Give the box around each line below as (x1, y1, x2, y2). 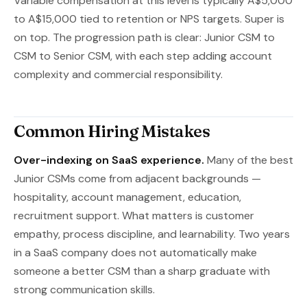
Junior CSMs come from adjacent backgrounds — (14, 171, 261, 186)
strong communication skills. (14, 282, 155, 297)
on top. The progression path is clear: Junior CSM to (14, 30, 275, 45)
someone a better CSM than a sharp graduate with (14, 264, 270, 278)
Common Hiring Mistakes (14, 121, 210, 141)
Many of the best (204, 153, 293, 167)
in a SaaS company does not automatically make (14, 245, 257, 260)
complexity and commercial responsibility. (14, 67, 223, 82)
